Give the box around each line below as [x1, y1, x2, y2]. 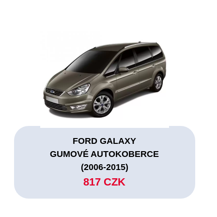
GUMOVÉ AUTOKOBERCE [50, 149, 159, 159]
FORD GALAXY [73, 136, 137, 146]
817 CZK [83, 175, 126, 188]
